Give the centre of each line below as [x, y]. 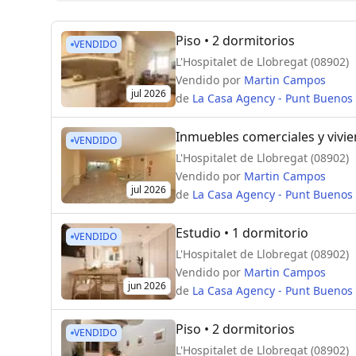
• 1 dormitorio [265, 232]
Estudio [198, 232]
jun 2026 [147, 285]
